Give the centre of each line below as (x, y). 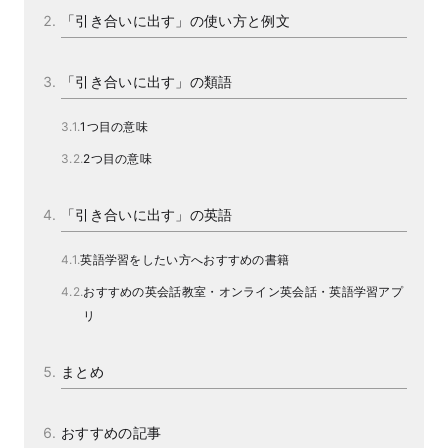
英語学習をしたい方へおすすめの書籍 (185, 259)
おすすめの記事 (111, 432)
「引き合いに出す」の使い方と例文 (175, 20)
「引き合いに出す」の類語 (147, 81)
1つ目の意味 (114, 126)
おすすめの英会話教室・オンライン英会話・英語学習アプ (243, 291)
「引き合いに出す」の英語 (147, 214)
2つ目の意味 (118, 158)
